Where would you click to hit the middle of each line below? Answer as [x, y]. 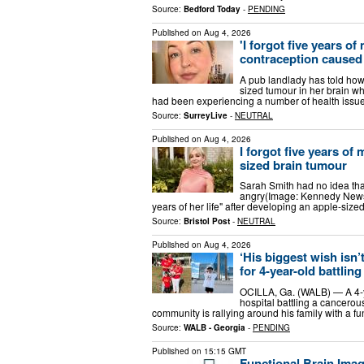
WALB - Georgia [214, 327]
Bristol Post [207, 221]
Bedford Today [212, 9]
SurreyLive [206, 115]
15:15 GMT [225, 351]
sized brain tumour [293, 165]
